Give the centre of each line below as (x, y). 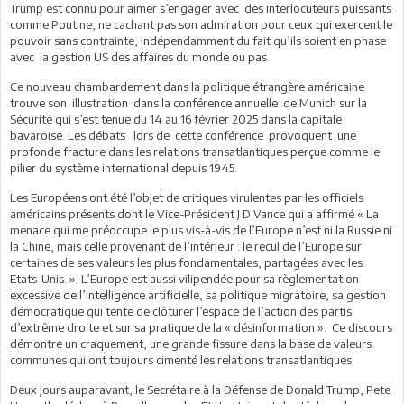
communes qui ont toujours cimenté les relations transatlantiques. (182, 359)
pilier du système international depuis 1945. (124, 167)
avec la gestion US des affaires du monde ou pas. (140, 56)
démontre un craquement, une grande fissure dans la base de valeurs (191, 343)
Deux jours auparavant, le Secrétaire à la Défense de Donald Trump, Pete (200, 389)
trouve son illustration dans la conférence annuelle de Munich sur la (188, 102)
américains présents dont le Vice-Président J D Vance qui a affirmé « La (194, 213)
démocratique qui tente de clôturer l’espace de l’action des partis (181, 311)
